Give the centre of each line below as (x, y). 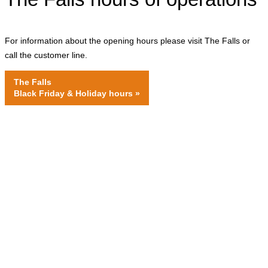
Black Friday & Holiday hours (73, 93)
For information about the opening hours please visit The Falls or (127, 40)
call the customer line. (46, 55)
